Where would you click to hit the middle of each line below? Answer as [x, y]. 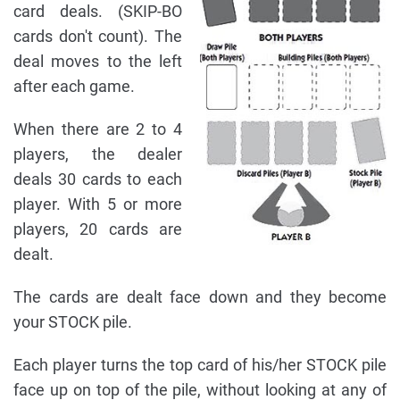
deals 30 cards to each [98, 179]
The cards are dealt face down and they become [200, 297]
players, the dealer [98, 154]
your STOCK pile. [73, 322]
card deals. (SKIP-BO [98, 12]
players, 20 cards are [98, 229]
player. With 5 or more [98, 204]
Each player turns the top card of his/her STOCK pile [200, 365]
